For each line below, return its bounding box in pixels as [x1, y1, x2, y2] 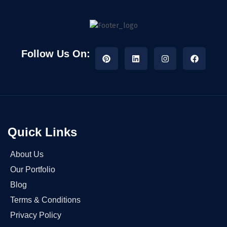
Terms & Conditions [10, 196, 81, 205]
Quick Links [8, 125, 77, 139]
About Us [10, 150, 44, 159]
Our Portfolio [10, 165, 55, 174]
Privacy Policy [10, 211, 61, 220]
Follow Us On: [21, 48, 90, 59]
